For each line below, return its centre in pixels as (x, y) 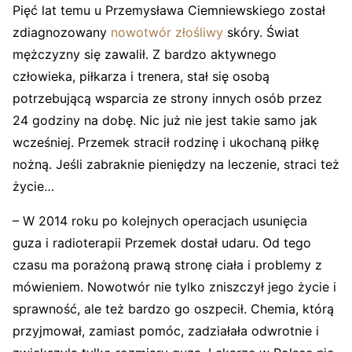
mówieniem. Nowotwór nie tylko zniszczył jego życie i (174, 287)
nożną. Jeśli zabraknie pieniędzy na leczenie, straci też (176, 165)
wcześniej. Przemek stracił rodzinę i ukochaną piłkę (166, 143)
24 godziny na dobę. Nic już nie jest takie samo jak (165, 121)
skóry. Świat (261, 33)
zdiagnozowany (62, 33)
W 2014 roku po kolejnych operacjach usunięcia (165, 221)
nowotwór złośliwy (167, 33)
